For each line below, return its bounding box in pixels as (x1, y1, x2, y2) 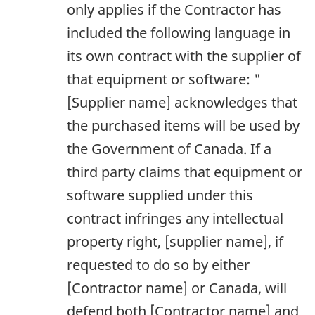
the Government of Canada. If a (67, 139, 271, 158)
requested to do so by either (67, 255, 250, 274)
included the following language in (67, 22, 290, 42)
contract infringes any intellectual (67, 208, 283, 228)
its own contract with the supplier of (67, 46, 301, 65)
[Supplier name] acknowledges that (67, 92, 297, 112)
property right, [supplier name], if (67, 231, 283, 251)
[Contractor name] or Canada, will (67, 278, 287, 297)
